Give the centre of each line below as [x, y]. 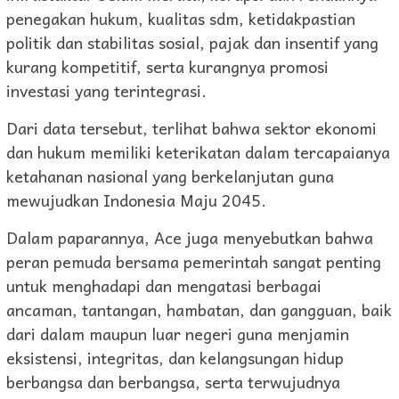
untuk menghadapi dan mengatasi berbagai [164, 286]
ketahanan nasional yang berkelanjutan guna [170, 176]
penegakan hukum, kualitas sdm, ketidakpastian [181, 19]
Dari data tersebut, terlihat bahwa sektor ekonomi [191, 128]
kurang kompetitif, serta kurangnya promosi [167, 67]
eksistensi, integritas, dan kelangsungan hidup [175, 358]
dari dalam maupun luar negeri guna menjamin [178, 334]
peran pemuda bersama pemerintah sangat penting [194, 262]
